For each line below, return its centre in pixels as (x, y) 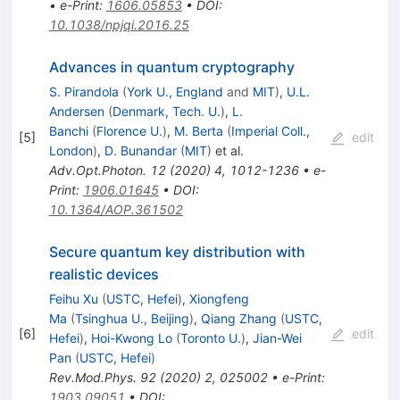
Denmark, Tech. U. (166, 111)
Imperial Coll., (270, 130)
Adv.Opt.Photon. (97, 170)
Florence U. (129, 130)
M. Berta (198, 130)
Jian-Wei (277, 337)
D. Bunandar (140, 150)
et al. (227, 150)
